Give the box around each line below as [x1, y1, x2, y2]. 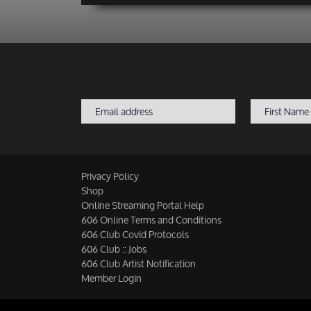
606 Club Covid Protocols [81, 224, 189, 244]
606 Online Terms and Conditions [81, 210, 221, 230]
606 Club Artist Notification [81, 253, 196, 274]
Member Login [81, 268, 142, 288]
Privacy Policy [81, 166, 139, 186]
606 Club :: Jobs [81, 239, 146, 259]
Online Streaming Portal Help [81, 195, 204, 215]
